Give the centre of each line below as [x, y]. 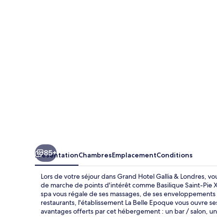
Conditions [175, 155]
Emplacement [134, 155]
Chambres [95, 155]
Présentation [57, 155]
